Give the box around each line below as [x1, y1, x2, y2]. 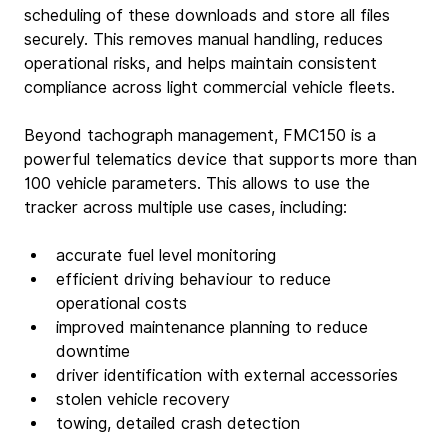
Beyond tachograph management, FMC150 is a [24, 125, 381, 145]
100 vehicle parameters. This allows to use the [24, 173, 375, 193]
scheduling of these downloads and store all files [24, 5, 395, 25]
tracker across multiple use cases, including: [24, 197, 347, 217]
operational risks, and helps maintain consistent [24, 53, 382, 73]
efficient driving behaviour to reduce [56, 269, 336, 289]
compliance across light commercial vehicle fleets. [24, 77, 395, 97]
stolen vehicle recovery [56, 389, 230, 409]
